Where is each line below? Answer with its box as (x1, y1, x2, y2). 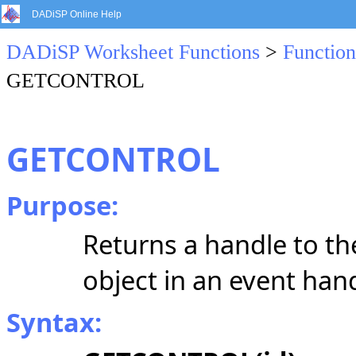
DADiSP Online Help (32, 9, 122, 20)
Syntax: (6, 304, 102, 340)
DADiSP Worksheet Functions (6, 41, 260, 64)
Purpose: (6, 188, 118, 223)
